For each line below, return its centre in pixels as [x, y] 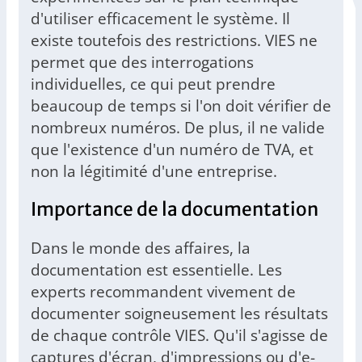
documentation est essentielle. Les [156, 270]
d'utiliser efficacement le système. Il [160, 19]
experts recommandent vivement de [163, 292]
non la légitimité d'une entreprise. [154, 171]
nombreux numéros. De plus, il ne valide [178, 128]
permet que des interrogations [142, 62]
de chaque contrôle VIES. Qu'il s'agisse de [179, 335]
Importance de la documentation [175, 210]
